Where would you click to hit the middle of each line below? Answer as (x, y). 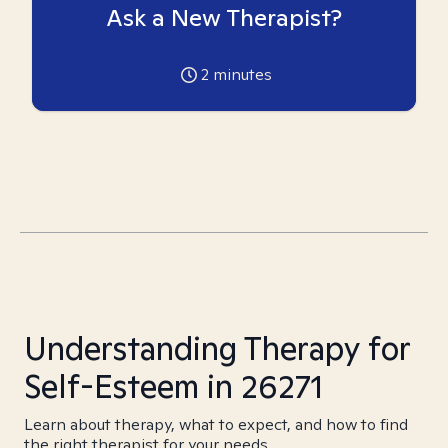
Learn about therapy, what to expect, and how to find (216, 424)
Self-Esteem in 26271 (173, 386)
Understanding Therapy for (217, 348)
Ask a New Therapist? (224, 17)
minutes (240, 74)
